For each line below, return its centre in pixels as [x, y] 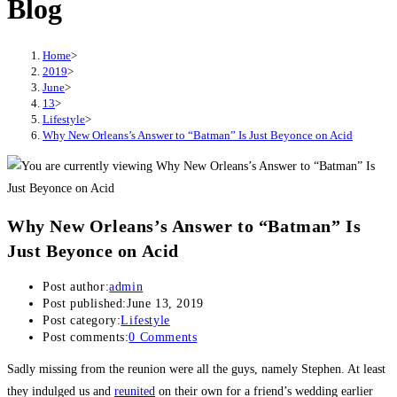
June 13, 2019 [165, 304]
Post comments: [86, 338]
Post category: [82, 321]
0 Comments [163, 338]
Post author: [76, 287]
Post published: [85, 304]
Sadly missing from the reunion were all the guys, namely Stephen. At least [196, 370]
